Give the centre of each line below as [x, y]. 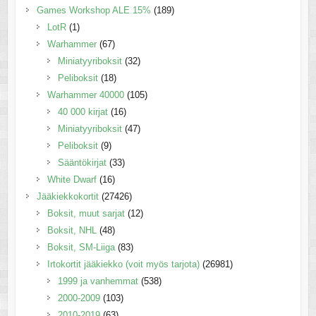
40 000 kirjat [83, 111]
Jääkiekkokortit [67, 196]
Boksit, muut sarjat [86, 213]
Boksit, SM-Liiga [81, 247]
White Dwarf [72, 179]
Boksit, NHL [72, 230]
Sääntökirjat [82, 162]
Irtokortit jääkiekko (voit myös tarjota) [123, 264]
